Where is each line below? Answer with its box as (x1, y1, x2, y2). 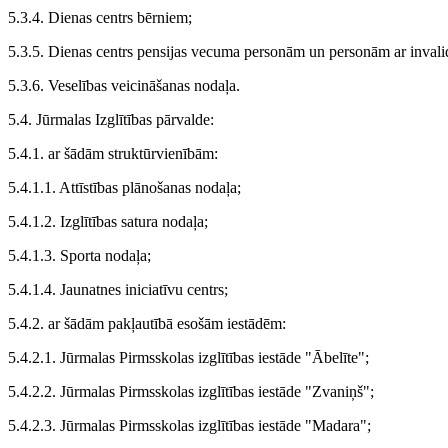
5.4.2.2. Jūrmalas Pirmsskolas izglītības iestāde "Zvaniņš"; (8, 383, 374, 401)
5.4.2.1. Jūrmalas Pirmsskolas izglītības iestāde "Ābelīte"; (8, 349, 369, 367)
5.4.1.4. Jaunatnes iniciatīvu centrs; (8, 281, 228, 299)
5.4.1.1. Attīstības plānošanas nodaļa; (8, 179, 241, 197)
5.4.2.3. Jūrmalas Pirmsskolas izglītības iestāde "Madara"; (8, 417, 371, 435)
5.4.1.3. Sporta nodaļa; (8, 247, 151, 265)
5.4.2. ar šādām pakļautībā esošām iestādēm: (8, 315, 286, 333)
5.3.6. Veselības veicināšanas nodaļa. (8, 77, 240, 95)
